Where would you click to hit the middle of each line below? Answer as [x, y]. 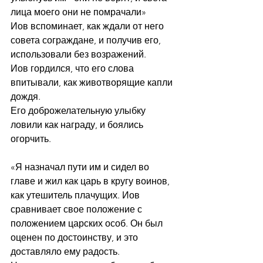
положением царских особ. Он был [88, 223]
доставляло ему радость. [65, 252]
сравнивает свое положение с [77, 209]
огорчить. [33, 139]
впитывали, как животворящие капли [93, 82]
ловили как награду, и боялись [78, 125]
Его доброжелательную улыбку [79, 111]
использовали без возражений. [78, 54]
